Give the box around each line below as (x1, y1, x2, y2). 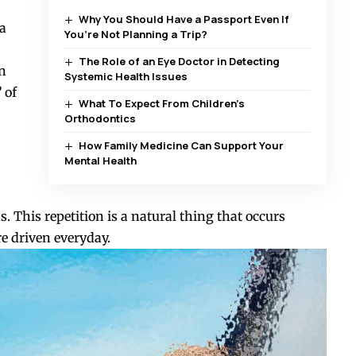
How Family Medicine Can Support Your (79, 138, 284, 153)
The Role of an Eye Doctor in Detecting (79, 54, 281, 69)
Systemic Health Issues (64, 69, 188, 84)
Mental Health (64, 153, 137, 168)
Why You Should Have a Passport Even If (79, 12, 290, 27)
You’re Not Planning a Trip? (64, 27, 207, 42)
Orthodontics (64, 111, 136, 126)
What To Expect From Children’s (79, 96, 246, 111)
